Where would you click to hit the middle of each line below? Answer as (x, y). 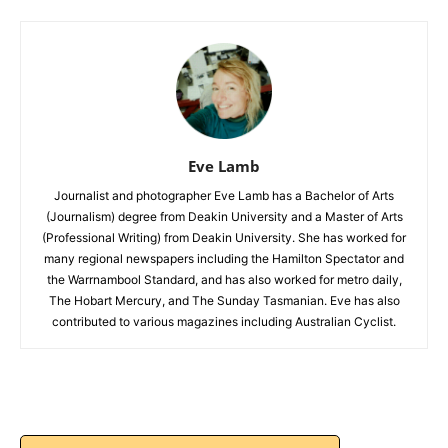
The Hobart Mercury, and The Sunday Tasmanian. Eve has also (224, 300)
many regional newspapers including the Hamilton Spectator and (224, 258)
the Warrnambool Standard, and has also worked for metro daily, (224, 279)
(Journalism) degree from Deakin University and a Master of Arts (224, 216)
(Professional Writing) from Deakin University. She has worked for (224, 237)
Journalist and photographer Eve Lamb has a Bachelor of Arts (224, 195)
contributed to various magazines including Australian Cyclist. (224, 321)
